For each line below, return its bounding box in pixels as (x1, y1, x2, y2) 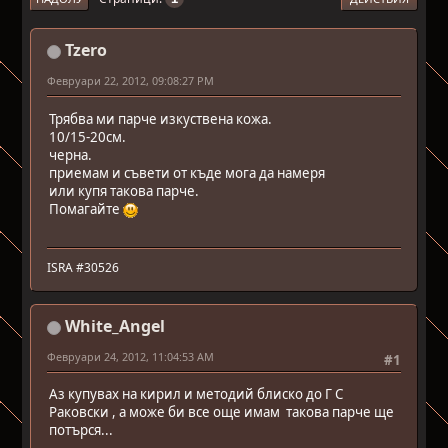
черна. (49, 145, 93, 164)
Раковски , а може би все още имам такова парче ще (49, 403, 395, 422)
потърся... (49, 421, 114, 440)
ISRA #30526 (47, 259, 120, 276)
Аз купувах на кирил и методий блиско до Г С (49, 385, 344, 404)
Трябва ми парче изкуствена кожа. (49, 109, 273, 128)
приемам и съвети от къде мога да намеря (49, 163, 326, 182)
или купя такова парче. (49, 181, 200, 200)
